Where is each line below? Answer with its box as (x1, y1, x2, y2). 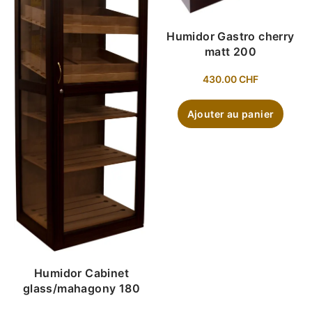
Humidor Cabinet (34, 265, 129, 280)
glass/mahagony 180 (22, 281, 141, 295)
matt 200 (204, 44, 257, 58)
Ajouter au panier (187, 107, 274, 120)
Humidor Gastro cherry (166, 29, 295, 43)
